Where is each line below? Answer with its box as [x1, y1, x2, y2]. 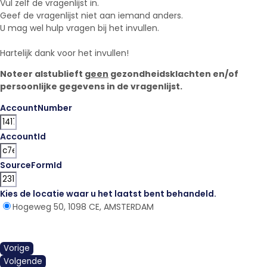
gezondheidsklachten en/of [108, 67, 238, 80]
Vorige [4, 242, 30, 254]
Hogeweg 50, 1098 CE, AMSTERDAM [13, 200, 154, 213]
